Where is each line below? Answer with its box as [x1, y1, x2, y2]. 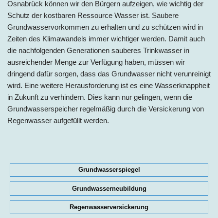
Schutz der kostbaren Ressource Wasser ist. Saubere [7, 11, 179, 19]
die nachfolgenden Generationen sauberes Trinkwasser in [7, 46, 189, 54]
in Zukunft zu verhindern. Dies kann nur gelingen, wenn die [7, 92, 192, 101]
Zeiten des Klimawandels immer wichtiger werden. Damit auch [7, 34, 205, 43]
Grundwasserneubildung [72, 184, 146, 192]
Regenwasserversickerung [70, 203, 148, 211]
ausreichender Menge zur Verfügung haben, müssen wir [7, 57, 185, 66]
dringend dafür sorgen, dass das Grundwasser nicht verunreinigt [7, 69, 211, 78]
